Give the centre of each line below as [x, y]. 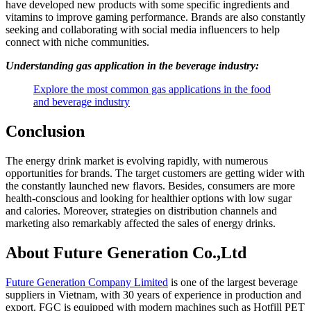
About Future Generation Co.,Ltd [126, 253]
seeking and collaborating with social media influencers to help [143, 30]
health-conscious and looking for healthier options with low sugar [149, 199]
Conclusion [45, 132]
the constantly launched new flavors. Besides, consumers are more [150, 186]
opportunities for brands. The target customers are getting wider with [155, 174]
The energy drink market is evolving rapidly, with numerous [137, 161]
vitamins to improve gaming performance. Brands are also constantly [155, 17]
